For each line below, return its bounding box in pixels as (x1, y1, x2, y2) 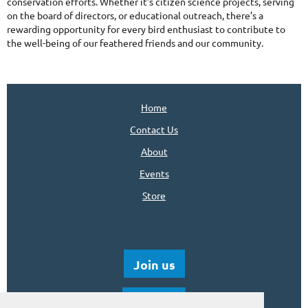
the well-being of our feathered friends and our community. (7, 36, 263, 49)
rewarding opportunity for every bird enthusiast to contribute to (7, 22, 285, 35)
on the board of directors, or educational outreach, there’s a (7, 8, 263, 21)
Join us (133, 256, 175, 272)
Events (139, 166, 169, 179)
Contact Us (130, 122, 178, 135)
